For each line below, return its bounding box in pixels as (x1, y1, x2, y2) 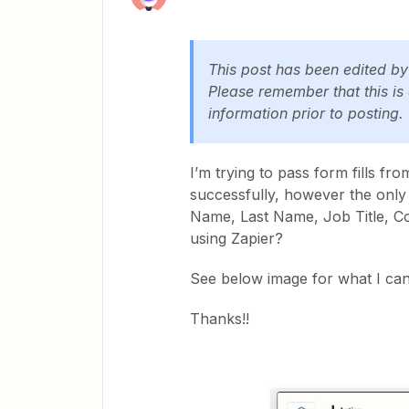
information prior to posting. (208, 104, 404, 122)
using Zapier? (190, 229, 283, 247)
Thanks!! (190, 309, 249, 328)
